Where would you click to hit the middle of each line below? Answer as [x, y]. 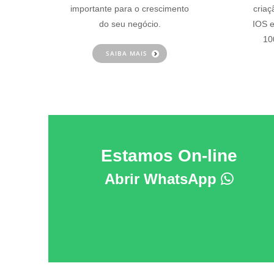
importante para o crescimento [130, 9]
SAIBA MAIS [127, 53]
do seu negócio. [130, 24]
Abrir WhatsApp [163, 179]
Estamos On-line [169, 156]
